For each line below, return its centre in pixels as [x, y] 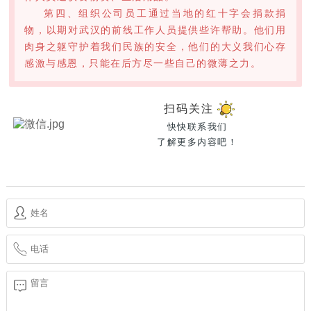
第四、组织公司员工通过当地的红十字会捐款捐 [165, 14]
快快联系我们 [197, 126]
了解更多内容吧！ [197, 142]
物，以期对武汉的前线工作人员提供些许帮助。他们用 [155, 30]
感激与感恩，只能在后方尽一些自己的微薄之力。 [143, 64]
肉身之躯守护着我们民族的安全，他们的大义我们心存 [155, 47]
